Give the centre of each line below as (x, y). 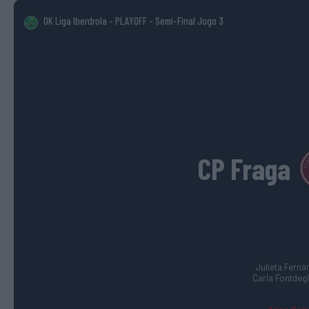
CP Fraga (244, 168)
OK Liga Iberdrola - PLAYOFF (95, 21)
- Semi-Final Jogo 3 (185, 21)
